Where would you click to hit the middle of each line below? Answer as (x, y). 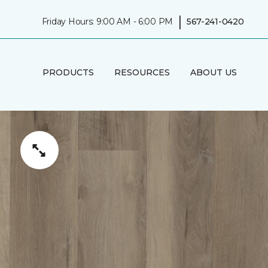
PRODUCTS (68, 72)
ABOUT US (213, 72)
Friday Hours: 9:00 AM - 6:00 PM (107, 21)
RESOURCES (142, 72)
